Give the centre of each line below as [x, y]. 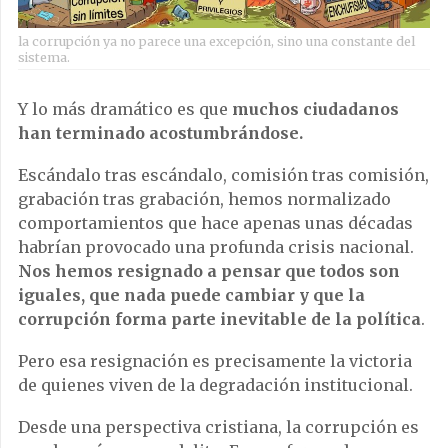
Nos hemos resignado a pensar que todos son [209, 271]
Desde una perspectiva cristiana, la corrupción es [218, 427]
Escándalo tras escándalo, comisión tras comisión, [223, 175]
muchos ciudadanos [315, 109]
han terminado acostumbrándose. [160, 133]
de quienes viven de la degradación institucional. [215, 385]
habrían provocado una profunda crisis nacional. [216, 247]
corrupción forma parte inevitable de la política [219, 319]
